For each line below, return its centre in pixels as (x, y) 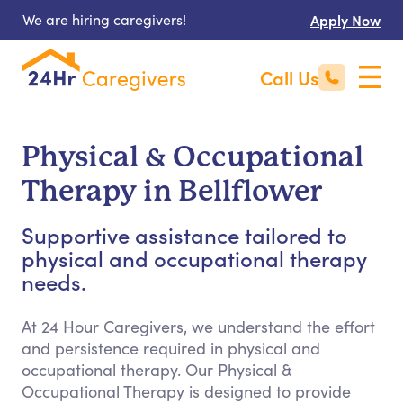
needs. (54, 281)
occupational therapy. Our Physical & (157, 370)
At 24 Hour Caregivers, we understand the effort (198, 327)
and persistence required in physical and (171, 348)
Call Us (289, 77)
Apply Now (345, 20)
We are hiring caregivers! (104, 19)
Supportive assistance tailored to (184, 234)
